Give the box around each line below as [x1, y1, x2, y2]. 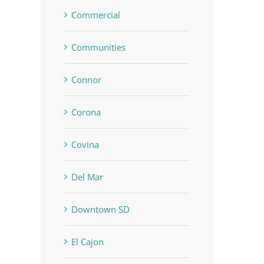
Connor [71, 73, 101, 85]
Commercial [71, 8, 120, 21]
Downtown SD [71, 203, 130, 215]
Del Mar [71, 170, 103, 183]
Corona [71, 105, 101, 118]
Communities [71, 41, 126, 53]
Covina [71, 138, 99, 150]
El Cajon [71, 235, 104, 247]
